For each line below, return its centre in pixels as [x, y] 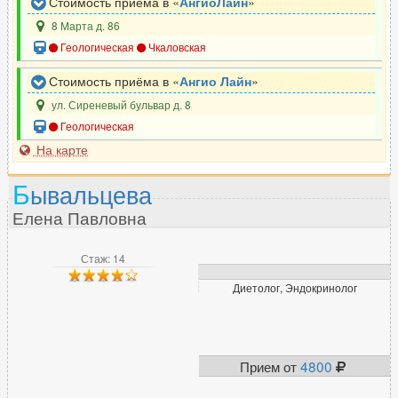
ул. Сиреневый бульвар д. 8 [120, 104]
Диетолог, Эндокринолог [295, 287]
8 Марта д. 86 [85, 25]
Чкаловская [176, 46]
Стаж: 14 [103, 258]
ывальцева [91, 193]
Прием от [270, 366]
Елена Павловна [80, 217]
